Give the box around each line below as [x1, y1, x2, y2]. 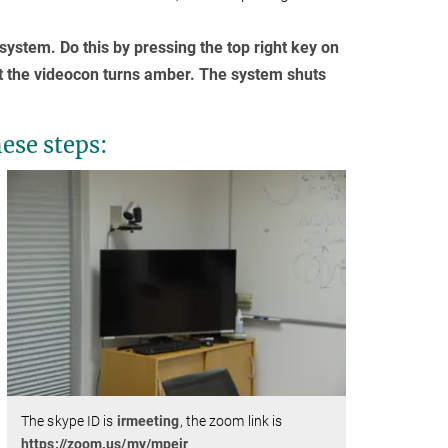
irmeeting [116, 413, 180, 430]
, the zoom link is [179, 413, 283, 430]
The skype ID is [21, 413, 117, 430]
